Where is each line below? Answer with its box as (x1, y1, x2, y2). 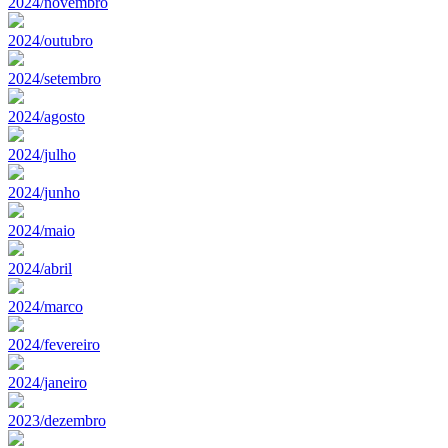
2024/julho (8, 145, 76, 163)
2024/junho (8, 183, 80, 201)
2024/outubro (8, 31, 93, 49)
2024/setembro (8, 69, 101, 87)
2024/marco (8, 297, 83, 315)
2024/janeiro (8, 373, 87, 391)
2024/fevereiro (8, 335, 100, 353)
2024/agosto (8, 107, 85, 125)
